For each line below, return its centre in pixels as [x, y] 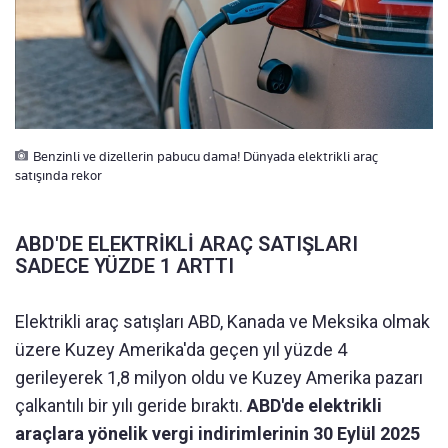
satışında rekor [58, 175]
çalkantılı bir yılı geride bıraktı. [131, 405]
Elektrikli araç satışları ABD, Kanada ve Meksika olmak [222, 321]
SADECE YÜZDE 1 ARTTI [124, 266]
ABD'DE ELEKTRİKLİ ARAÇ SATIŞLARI [186, 244]
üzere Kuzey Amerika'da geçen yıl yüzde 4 [181, 349]
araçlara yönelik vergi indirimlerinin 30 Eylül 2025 [217, 433]
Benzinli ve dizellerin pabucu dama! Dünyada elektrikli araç [205, 156]
